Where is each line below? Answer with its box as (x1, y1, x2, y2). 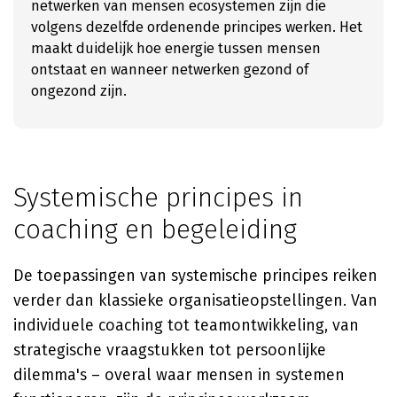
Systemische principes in (13, 182, 303, 214)
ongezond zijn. (31, 82, 127, 99)
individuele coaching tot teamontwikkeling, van (13, 315, 359, 335)
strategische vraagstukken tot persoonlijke (13, 340, 326, 360)
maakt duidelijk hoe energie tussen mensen (31, 40, 321, 57)
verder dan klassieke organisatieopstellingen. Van (13, 291, 378, 310)
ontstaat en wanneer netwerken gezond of (31, 61, 308, 78)
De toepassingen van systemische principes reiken (13, 266, 378, 285)
